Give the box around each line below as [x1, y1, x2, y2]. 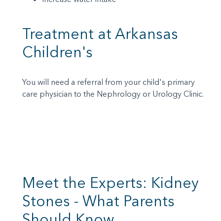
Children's [22, 43, 93, 62]
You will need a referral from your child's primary [22, 77, 195, 87]
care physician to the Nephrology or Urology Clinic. [22, 89, 204, 99]
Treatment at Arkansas [22, 25, 178, 43]
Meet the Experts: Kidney [22, 174, 199, 192]
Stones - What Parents [22, 192, 175, 211]
